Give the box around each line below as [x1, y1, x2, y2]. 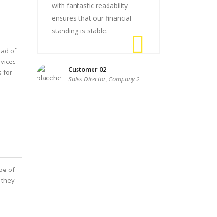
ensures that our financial [52, 14, 131, 23]
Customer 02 [68, 65, 106, 74]
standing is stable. [52, 26, 108, 35]
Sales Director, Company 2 [68, 75, 139, 83]
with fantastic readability [52, 1, 128, 10]
